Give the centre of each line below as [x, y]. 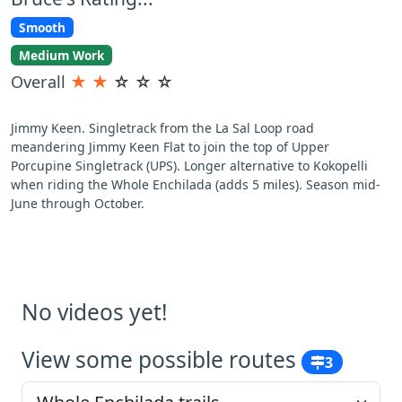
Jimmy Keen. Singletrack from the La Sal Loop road [162, 127]
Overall [40, 81]
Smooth [42, 27]
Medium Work [61, 55]
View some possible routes [162, 359]
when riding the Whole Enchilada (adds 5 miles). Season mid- [196, 184]
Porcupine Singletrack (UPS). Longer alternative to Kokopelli [189, 165]
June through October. [78, 203]
